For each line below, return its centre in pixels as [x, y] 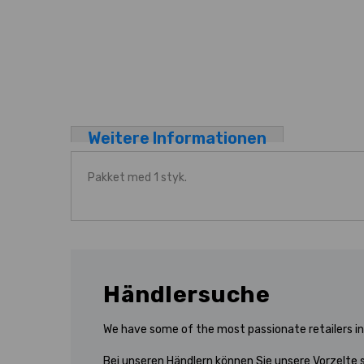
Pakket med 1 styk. [137, 177]
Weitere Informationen [177, 138]
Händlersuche [186, 294]
